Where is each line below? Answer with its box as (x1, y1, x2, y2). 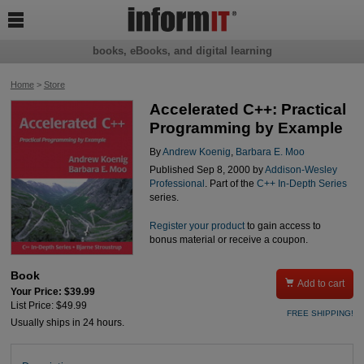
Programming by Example (149, 119, 343, 137)
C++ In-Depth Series (256, 179, 347, 189)
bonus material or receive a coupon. (149, 234, 308, 245)
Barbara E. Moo (235, 146, 305, 157)
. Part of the (204, 179, 257, 189)
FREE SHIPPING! (287, 309, 354, 318)
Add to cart (297, 279, 345, 289)
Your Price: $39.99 (10, 287, 95, 297)
